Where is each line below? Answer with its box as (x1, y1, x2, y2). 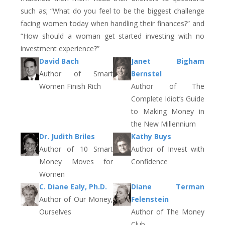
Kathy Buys (131, 132, 171, 142)
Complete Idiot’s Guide (131, 94, 204, 104)
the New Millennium (131, 119, 196, 129)
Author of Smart (39, 69, 113, 79)
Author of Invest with (131, 144, 204, 154)
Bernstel (131, 69, 162, 79)
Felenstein (131, 194, 169, 204)
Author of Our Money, (39, 194, 113, 204)
